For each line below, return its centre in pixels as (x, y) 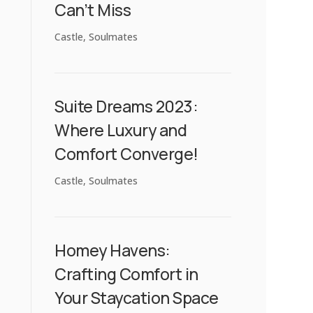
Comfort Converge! (126, 153)
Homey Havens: (112, 250)
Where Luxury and (121, 130)
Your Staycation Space (137, 297)
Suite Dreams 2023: (126, 106)
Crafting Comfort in (126, 274)
